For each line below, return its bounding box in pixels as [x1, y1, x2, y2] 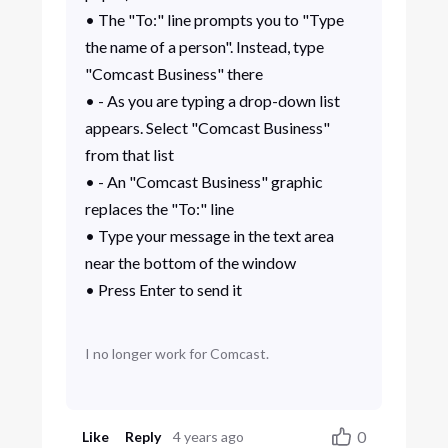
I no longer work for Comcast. [84, 344, 269, 362]
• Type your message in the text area [84, 226, 334, 246]
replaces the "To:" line [84, 199, 237, 219]
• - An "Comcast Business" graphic [84, 172, 323, 192]
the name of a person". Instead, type [84, 37, 324, 57]
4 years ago [173, 427, 245, 445]
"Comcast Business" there [84, 64, 266, 84]
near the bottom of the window [84, 253, 299, 273]
